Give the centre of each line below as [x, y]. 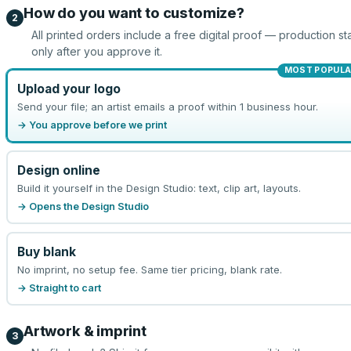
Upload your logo [69, 89]
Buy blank [46, 251]
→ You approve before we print [92, 125]
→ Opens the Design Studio [83, 206]
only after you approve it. [97, 51]
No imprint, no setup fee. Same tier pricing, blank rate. [149, 269]
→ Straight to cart [59, 288]
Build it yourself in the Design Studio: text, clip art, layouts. [159, 188]
